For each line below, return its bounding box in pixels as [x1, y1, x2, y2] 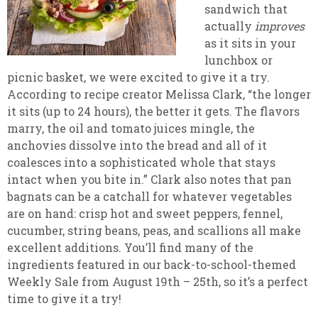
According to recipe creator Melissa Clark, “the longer [7, 87, 311, 102]
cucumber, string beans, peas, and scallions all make [7, 223, 301, 238]
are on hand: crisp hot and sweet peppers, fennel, [7, 206, 283, 221]
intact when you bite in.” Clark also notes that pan [7, 172, 292, 187]
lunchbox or [204, 53, 273, 67]
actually [204, 18, 255, 33]
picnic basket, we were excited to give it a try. [7, 70, 270, 84]
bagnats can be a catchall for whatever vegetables [7, 189, 292, 204]
